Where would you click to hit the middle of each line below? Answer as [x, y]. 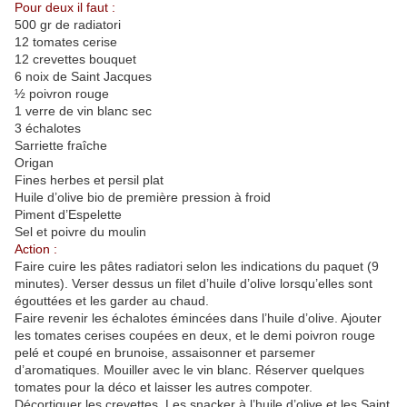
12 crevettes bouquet [75, 60]
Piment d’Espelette [68, 215]
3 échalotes [48, 129]
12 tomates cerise [66, 42]
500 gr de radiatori [68, 25]
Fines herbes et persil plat [89, 180]
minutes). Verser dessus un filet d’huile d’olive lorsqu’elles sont [194, 284]
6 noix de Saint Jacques [83, 77]
